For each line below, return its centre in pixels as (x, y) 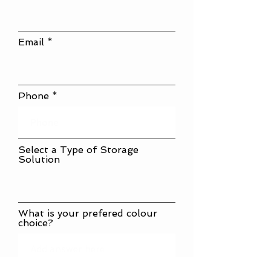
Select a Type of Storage (78, 150)
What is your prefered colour (88, 213)
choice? (36, 223)
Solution (39, 159)
